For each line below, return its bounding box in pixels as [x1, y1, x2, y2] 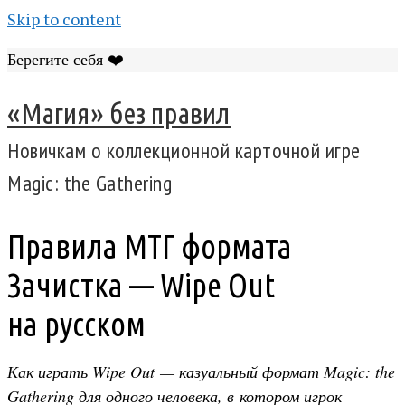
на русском [7, 306, 146, 344]
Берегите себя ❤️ [7, 51, 124, 69]
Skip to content [7, 8, 121, 30]
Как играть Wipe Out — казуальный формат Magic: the [7, 361, 395, 383]
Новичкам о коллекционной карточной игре [7, 137, 361, 165]
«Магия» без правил [7, 97, 231, 130]
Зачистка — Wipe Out [7, 267, 275, 305]
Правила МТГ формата [7, 228, 292, 266]
